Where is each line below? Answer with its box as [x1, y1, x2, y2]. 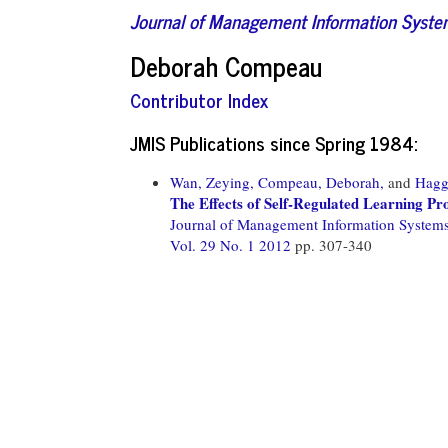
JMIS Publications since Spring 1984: [130, 126, 417, 158]
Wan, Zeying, [170, 171, 254, 192]
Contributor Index [130, 84, 268, 115]
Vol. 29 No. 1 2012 [170, 234, 295, 255]
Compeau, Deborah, [258, 171, 384, 192]
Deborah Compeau [130, 43, 322, 87]
